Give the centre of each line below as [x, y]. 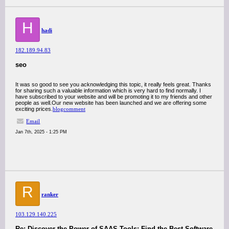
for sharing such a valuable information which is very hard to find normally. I [108, 90]
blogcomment [69, 109]
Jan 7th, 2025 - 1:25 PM [41, 132]
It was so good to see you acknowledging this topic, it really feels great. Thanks [113, 84]
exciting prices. [34, 109]
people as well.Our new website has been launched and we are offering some [111, 103]
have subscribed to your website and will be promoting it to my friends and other [114, 97]
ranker [50, 194]
